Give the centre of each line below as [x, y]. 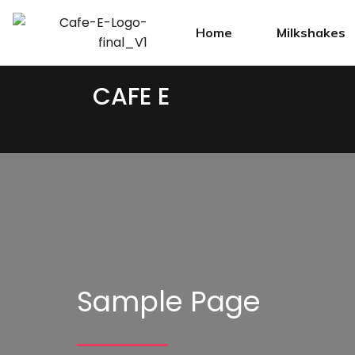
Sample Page [169, 302]
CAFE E [131, 97]
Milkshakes [311, 32]
